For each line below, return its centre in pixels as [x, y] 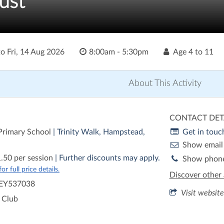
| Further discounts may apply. [106, 158]
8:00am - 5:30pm [119, 52]
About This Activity [165, 83]
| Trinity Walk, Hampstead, [99, 132]
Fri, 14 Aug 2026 [36, 52]
